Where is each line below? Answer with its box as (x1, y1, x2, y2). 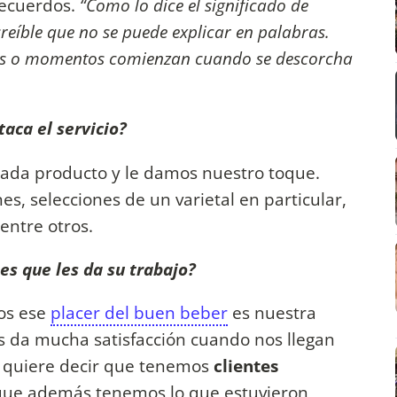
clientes (214, 354, 278, 378)
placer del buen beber (51, 300, 228, 325)
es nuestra (228, 300, 316, 325)
